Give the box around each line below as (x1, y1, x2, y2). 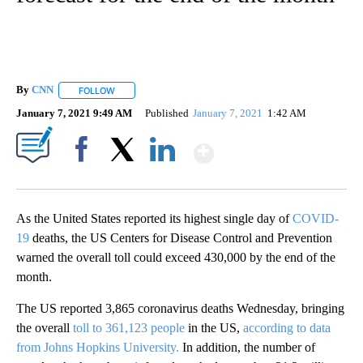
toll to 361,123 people (70, 320, 185, 335)
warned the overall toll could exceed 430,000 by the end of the (16, 250, 335, 264)
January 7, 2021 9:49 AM (16, 106, 132, 119)
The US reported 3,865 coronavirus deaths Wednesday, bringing (16, 301, 344, 315)
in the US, (185, 320, 243, 335)
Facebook (62, 170, 107, 183)
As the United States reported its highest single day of (16, 211, 289, 225)
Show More (212, 131, 341, 161)
